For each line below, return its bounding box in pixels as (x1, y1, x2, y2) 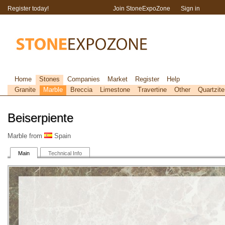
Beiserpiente (8, 111, 73, 125)
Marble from (8, 132, 44, 140)
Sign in (181, 5, 200, 12)
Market (107, 75, 128, 83)
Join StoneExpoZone (113, 5, 170, 12)
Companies (67, 75, 100, 83)
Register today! (8, 5, 49, 12)
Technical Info (48, 150, 82, 156)
